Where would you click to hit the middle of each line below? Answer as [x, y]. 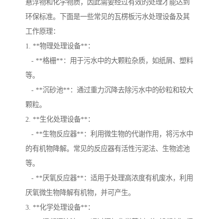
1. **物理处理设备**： [60, 46]
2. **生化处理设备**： [60, 120]
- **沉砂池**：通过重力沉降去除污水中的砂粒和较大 [109, 90]
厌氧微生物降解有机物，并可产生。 [80, 193]
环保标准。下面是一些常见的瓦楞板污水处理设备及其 [108, 17]
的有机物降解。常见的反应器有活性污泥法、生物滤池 [108, 149]
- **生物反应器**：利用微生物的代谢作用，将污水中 [109, 134]
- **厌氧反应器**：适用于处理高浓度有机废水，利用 [109, 178]
